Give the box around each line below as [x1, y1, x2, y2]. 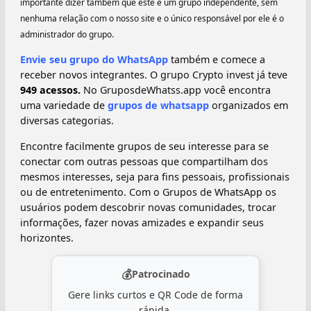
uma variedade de [20, 99, 108, 112]
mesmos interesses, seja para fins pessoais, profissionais [20, 169, 289, 183]
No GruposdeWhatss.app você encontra [83, 83, 271, 97]
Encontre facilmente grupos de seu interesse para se [20, 139, 269, 153]
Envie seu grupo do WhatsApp [20, 53, 168, 67]
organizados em [209, 99, 288, 112]
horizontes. [20, 230, 74, 244]
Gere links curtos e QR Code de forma [68, 287, 243, 301]
